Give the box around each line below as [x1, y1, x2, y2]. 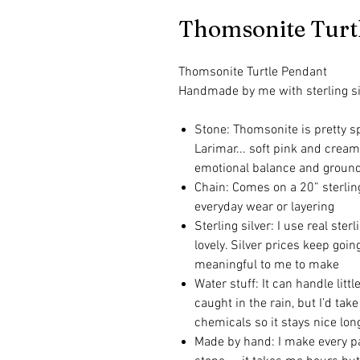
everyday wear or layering [194, 199, 334, 215]
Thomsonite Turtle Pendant [178, 64, 327, 80]
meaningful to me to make [194, 257, 339, 273]
